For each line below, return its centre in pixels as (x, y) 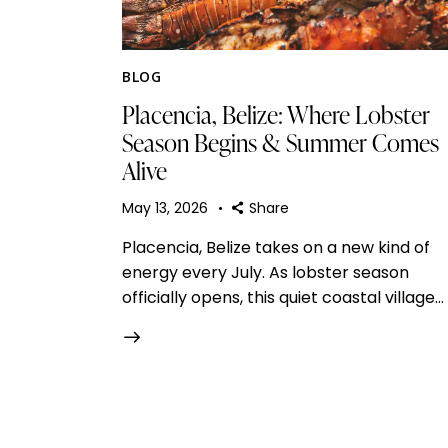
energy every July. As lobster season (265, 272)
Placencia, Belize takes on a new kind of (276, 247)
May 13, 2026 (165, 207)
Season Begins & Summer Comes (280, 142)
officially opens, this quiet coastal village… (283, 297)
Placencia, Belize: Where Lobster (276, 114)
